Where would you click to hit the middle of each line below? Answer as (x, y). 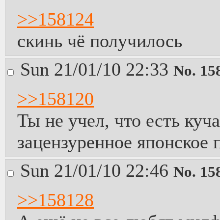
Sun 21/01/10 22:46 (97, 170)
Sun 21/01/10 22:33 (97, 69)
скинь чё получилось (100, 41)
